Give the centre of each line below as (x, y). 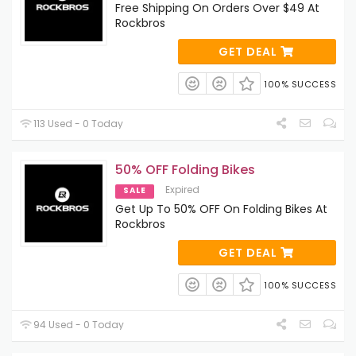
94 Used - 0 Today (78, 325)
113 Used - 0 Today (77, 123)
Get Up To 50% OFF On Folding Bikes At (221, 209)
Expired (182, 189)
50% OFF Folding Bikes (185, 169)
